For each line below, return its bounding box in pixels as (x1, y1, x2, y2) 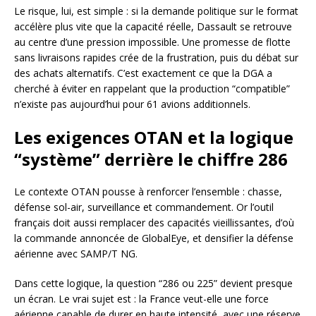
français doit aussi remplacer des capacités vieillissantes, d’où (14, 215, 294, 229)
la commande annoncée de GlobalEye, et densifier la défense (14, 231, 293, 245)
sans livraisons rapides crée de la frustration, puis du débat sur (14, 50, 298, 64)
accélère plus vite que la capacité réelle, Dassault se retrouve (14, 19, 292, 33)
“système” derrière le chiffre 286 (14, 147, 288, 171)
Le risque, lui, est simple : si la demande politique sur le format (14, 4, 298, 18)
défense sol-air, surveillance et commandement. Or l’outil (14, 200, 274, 214)
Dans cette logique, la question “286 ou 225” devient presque (14, 276, 293, 290)
